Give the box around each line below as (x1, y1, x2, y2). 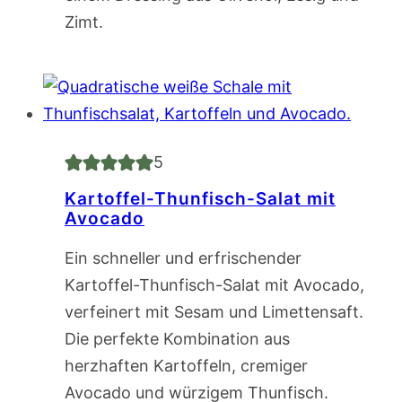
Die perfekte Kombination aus (65, 329, 290, 349)
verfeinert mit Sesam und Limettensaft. (65, 302, 363, 322)
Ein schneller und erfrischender (65, 249, 301, 268)
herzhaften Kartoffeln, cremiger (65, 356, 308, 376)
